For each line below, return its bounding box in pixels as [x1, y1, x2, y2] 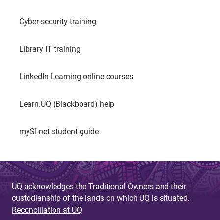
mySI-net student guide [19, 127, 99, 137]
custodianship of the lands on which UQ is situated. [12, 193, 190, 203]
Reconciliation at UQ [12, 205, 82, 215]
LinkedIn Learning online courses [19, 72, 133, 82]
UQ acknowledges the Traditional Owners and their [12, 182, 186, 192]
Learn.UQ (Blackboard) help [19, 99, 114, 109]
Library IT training [19, 44, 81, 54]
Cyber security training [19, 17, 96, 27]
